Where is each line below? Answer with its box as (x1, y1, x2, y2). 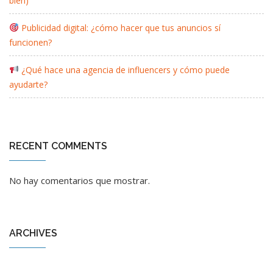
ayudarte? (9, 78, 48, 90)
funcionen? (9, 36, 52, 48)
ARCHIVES (9, 227, 57, 239)
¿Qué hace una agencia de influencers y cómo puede (18, 63, 230, 76)
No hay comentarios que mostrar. (9, 174, 150, 186)
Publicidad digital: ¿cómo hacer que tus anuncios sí (18, 21, 221, 34)
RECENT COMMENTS (9, 140, 107, 152)
